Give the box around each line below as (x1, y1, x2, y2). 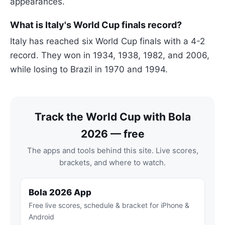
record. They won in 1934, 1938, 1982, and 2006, (10, 50, 209, 61)
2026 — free (80, 128, 145, 141)
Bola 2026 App (29, 187, 91, 198)
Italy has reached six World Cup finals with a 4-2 (10, 36, 205, 47)
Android (29, 212, 54, 221)
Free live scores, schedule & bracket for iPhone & (29, 201, 189, 210)
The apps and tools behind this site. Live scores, (27, 146, 198, 156)
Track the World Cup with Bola (34, 110, 191, 124)
